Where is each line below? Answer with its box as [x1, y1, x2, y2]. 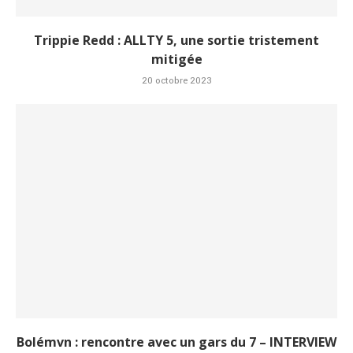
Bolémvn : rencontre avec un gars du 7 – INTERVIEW [17, 333, 336, 351]
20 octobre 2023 [141, 74, 212, 88]
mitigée [150, 50, 203, 69]
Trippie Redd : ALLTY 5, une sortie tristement [34, 32, 319, 50]
